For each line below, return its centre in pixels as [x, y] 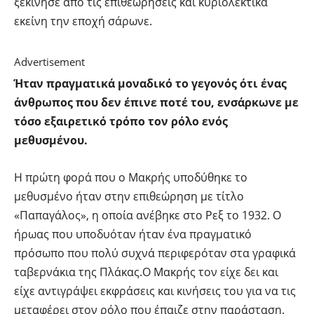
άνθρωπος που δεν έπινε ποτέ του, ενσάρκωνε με [156, 103]
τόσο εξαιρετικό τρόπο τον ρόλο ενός [121, 122]
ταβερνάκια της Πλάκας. [78, 272]
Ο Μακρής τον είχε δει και [210, 272]
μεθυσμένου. [51, 141]
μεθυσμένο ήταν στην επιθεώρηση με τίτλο [129, 197]
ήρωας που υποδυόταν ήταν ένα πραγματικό [133, 234]
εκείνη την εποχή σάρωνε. [83, 21]
